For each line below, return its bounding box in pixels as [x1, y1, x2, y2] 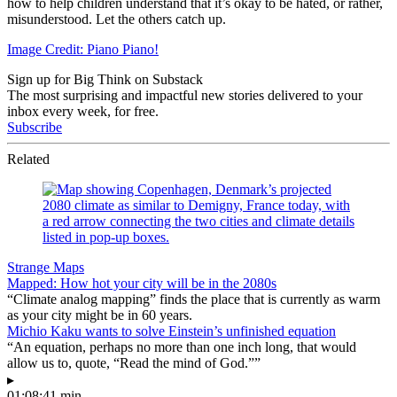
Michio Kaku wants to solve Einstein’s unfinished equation [7, 323, 336, 339]
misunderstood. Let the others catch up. [7, 11, 226, 27]
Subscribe [7, 119, 62, 135]
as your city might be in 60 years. [7, 307, 192, 323]
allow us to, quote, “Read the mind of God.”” [7, 354, 261, 370]
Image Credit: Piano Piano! [7, 41, 159, 57]
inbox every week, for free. [7, 103, 159, 119]
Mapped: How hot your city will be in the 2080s [7, 275, 276, 291]
